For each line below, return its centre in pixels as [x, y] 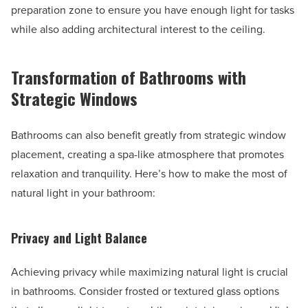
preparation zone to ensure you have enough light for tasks [153, 10]
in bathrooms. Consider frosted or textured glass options [145, 291]
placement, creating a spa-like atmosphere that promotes [147, 155]
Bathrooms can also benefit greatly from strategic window [148, 135]
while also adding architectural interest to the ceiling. [138, 30]
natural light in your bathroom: [83, 193]
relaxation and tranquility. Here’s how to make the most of [149, 174]
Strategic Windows [74, 99]
